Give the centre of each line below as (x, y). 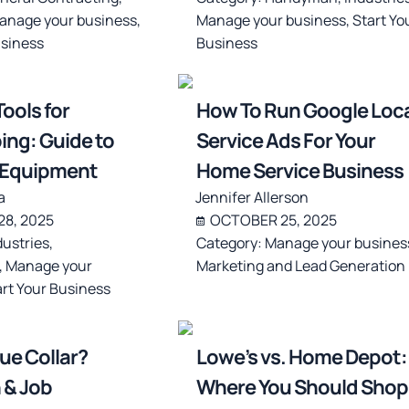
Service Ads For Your (285, 141)
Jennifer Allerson (252, 198)
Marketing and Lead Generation (300, 266)
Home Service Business (299, 171)
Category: (230, 243)
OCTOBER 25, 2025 (273, 220)
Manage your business (271, 20)
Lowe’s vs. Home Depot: (301, 357)
